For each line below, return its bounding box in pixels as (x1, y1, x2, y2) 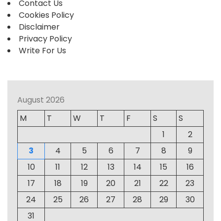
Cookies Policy (19, 9, 74, 21)
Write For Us (19, 45, 66, 57)
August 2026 (17, 94, 65, 106)
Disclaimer (19, 21, 60, 33)
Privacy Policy (19, 33, 72, 45)
